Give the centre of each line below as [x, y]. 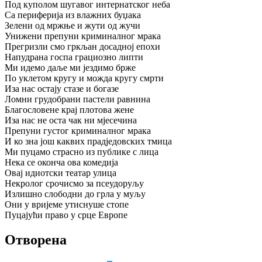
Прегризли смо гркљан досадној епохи [82, 47]
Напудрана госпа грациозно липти [74, 57]
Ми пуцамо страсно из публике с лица [82, 152]
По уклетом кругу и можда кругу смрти [84, 78]
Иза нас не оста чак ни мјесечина [71, 120]
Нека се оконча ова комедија [61, 163]
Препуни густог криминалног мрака [78, 131]
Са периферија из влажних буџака [73, 15]
